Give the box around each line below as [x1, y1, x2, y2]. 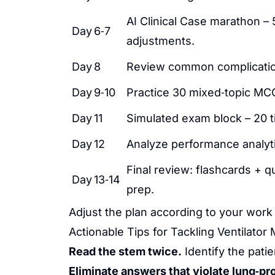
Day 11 [72, 112, 103, 125]
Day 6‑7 [72, 25, 110, 37]
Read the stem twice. [69, 245, 182, 258]
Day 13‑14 [72, 173, 120, 186]
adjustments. [126, 34, 195, 47]
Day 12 [72, 137, 105, 150]
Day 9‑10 [72, 86, 115, 99]
